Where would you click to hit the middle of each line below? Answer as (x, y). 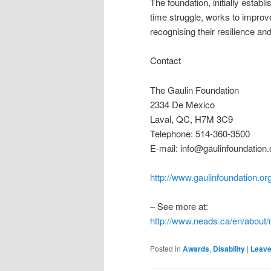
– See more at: (179, 206)
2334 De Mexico (182, 104)
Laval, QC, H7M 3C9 (191, 119)
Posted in (165, 248)
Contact (165, 60)
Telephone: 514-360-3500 (200, 133)
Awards (196, 248)
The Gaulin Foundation (194, 90)
